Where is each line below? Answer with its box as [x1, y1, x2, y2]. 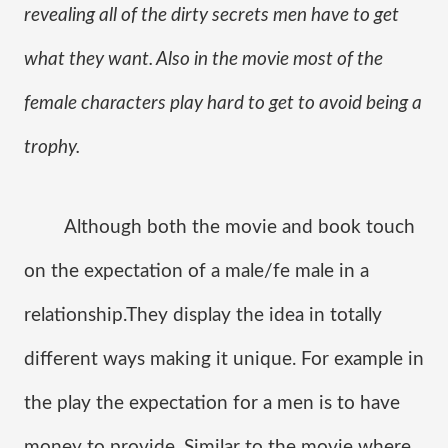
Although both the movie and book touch [64, 218, 415, 237]
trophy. [24, 138, 80, 157]
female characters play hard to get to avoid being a [24, 94, 422, 113]
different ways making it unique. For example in [24, 350, 424, 369]
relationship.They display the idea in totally [24, 306, 382, 325]
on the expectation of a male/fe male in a [24, 262, 369, 281]
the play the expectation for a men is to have [24, 394, 400, 413]
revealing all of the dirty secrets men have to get [24, 6, 399, 25]
